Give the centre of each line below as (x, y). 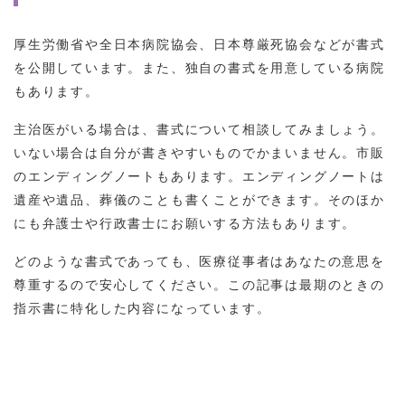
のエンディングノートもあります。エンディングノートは (199, 176)
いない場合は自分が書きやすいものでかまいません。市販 (199, 152)
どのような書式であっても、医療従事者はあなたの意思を (199, 261)
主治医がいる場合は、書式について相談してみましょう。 (199, 129)
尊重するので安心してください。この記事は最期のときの (199, 284)
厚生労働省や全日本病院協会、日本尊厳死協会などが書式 (199, 44)
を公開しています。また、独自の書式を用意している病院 (199, 67)
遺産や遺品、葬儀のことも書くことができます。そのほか (199, 199)
